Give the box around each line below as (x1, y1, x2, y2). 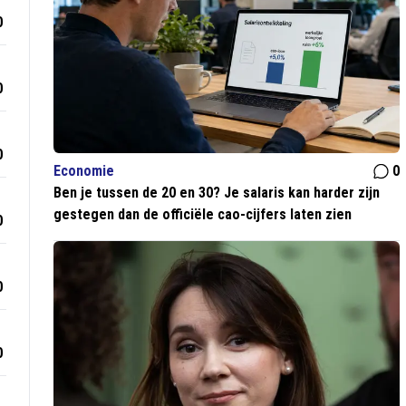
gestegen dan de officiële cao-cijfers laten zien (53, 206, 353, 224)
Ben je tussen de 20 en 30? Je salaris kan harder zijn (53, 184, 381, 202)
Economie (53, 162, 115, 180)
